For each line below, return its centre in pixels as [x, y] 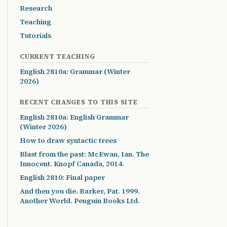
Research [36, 8]
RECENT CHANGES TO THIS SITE [79, 102]
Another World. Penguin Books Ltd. [80, 201]
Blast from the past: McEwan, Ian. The [84, 154]
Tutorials [35, 35]
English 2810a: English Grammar [74, 117]
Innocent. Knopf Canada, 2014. [72, 164]
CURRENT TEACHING [58, 56]
